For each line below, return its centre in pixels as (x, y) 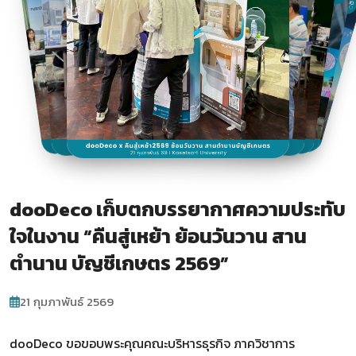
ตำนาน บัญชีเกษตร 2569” (119, 263)
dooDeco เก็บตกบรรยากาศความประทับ (178, 209)
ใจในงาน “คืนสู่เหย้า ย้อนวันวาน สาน (158, 236)
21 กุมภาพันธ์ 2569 (67, 301)
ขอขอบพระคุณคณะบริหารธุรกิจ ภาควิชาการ (179, 343)
